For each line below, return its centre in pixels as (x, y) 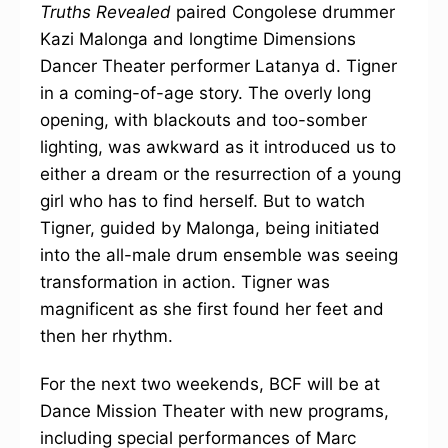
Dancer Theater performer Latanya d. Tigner (218, 66)
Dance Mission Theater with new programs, (214, 411)
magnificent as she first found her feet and (212, 309)
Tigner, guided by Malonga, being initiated (210, 228)
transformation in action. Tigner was (185, 282)
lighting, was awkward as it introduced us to (218, 147)
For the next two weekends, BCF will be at (210, 384)
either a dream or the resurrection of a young (220, 174)
